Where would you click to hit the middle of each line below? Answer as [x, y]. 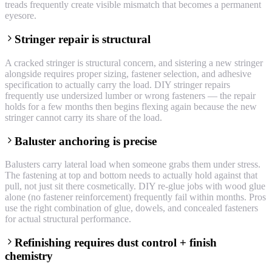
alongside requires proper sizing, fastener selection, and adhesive [128, 73]
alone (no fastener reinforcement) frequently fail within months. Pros [135, 197]
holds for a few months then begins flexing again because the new [131, 106]
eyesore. [21, 16]
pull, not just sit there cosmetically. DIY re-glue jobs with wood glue [135, 186]
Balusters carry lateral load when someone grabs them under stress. [133, 165]
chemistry [29, 256]
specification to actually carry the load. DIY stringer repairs [117, 84]
